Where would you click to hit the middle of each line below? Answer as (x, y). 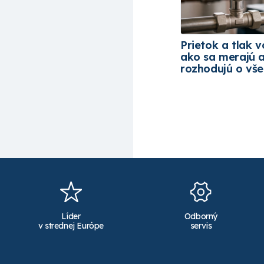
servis (201, 225)
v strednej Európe (71, 225)
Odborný (201, 216)
